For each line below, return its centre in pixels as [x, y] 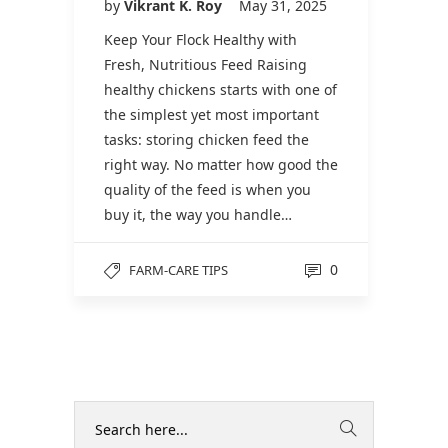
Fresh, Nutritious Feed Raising [205, 64]
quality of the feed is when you [207, 189]
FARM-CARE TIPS [178, 269]
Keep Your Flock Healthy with [200, 39]
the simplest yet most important [211, 114]
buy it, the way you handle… [198, 214]
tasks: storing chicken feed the [206, 139]
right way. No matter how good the [221, 164]
